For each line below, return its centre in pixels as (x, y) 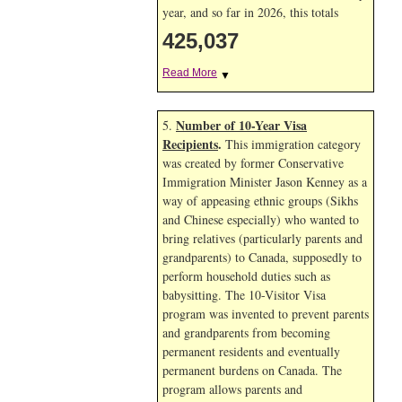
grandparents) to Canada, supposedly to (262, 257)
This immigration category (291, 144)
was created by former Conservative (253, 163)
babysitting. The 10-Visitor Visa (244, 295)
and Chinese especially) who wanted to (261, 219)
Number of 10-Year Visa (241, 125)
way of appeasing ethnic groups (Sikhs (260, 201)
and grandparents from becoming (246, 332)
